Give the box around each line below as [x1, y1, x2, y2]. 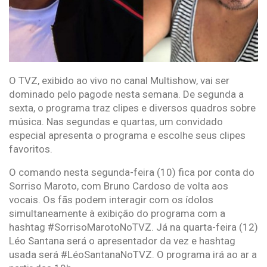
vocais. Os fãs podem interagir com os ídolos [9, 193, 213, 206]
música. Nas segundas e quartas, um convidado [9, 115, 223, 128]
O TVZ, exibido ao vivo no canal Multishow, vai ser [9, 74, 229, 86]
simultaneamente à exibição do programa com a [9, 207, 225, 219]
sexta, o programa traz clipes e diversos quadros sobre [9, 101, 256, 114]
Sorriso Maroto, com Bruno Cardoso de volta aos [9, 179, 228, 192]
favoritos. [9, 142, 52, 155]
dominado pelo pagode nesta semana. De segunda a [9, 88, 244, 100]
